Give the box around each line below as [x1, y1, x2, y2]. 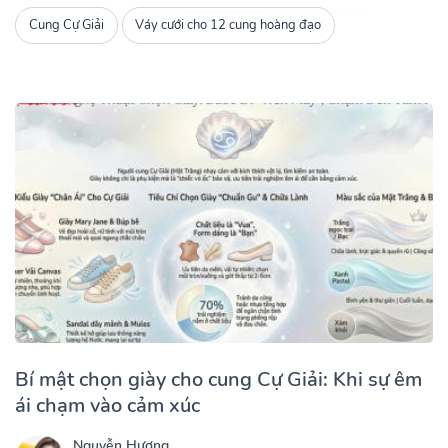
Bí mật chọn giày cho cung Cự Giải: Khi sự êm [15, 365, 422, 393]
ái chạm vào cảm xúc [15, 391, 200, 419]
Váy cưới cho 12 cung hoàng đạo [135, 16, 322, 35]
